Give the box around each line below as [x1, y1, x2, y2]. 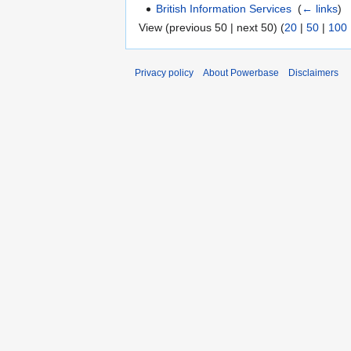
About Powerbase [203, 67, 279, 78]
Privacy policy [135, 67, 194, 78]
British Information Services [156, 2, 292, 16]
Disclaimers [288, 67, 338, 78]
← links [302, 2, 338, 16]
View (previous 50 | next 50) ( [139, 20, 284, 34]
